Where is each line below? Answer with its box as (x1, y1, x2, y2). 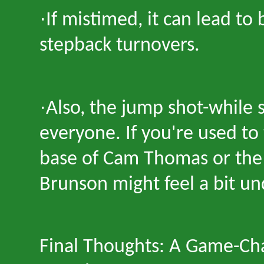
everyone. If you (39, 124, 171, 144)
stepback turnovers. (39, 35, 200, 56)
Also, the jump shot (46, 98, 203, 119)
